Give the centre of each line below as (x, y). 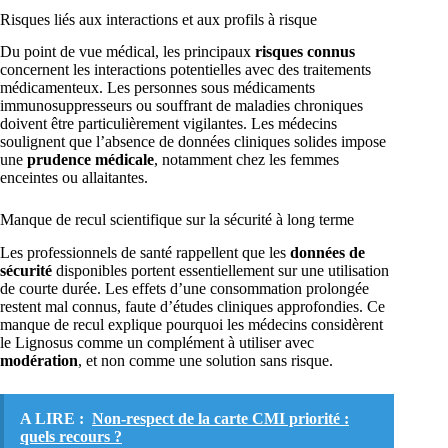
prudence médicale (90, 160)
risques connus (305, 52)
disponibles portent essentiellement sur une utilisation (220, 271)
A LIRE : (52, 419)
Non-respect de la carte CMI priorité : (220, 419)
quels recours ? (71, 437)
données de (327, 253)
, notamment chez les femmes (246, 160)
